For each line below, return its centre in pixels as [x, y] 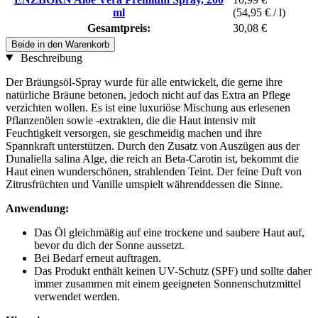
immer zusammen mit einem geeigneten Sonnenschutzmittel [168, 283]
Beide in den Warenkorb [60, 44]
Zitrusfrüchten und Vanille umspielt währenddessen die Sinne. [144, 184]
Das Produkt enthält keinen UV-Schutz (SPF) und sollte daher [173, 270]
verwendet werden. [77, 296]
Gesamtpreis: [119, 28]
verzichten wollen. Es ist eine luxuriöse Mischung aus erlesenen [148, 107]
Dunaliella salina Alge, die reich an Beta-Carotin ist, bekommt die [152, 158]
